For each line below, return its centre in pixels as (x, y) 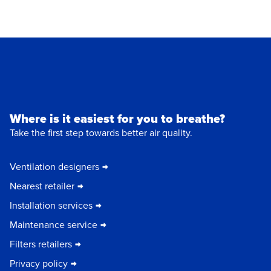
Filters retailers (41, 244)
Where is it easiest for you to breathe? (117, 118)
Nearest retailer (42, 186)
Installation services (51, 205)
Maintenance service (54, 224)
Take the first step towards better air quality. (101, 132)
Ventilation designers (54, 166)
